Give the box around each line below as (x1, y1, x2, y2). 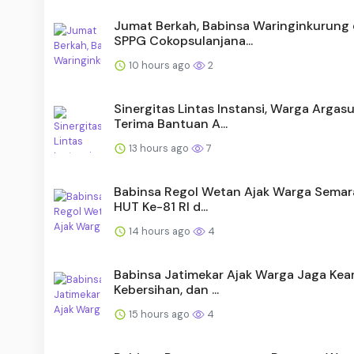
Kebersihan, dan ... (114, 281, 219, 298)
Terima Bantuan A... (114, 115, 228, 132)
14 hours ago (126, 224, 193, 238)
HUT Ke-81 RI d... (114, 198, 208, 215)
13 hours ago (126, 141, 191, 155)
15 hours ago (126, 307, 192, 321)
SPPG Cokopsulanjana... (114, 32, 253, 49)
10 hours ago (126, 58, 193, 72)
